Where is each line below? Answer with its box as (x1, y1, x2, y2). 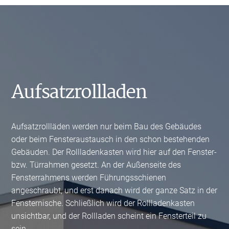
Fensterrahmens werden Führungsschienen (11, 173, 167, 182)
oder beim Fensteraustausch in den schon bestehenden (11, 134, 210, 144)
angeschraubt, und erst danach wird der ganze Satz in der (11, 186, 218, 195)
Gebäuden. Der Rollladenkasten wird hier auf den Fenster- (11, 147, 217, 157)
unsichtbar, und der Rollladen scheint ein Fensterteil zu (11, 211, 207, 221)
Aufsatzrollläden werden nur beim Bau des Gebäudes (11, 122, 202, 131)
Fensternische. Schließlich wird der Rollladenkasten (11, 198, 195, 208)
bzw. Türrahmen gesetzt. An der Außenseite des (11, 160, 181, 170)
